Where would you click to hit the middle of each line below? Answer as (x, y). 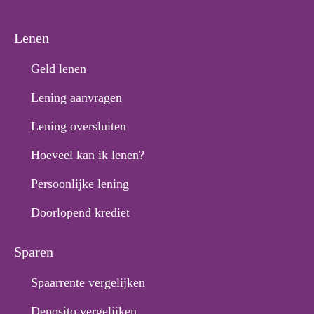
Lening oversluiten (78, 126)
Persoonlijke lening (80, 184)
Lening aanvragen (76, 97)
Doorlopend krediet (80, 212)
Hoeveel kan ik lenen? (88, 155)
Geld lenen (59, 69)
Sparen (34, 252)
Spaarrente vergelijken (88, 282)
